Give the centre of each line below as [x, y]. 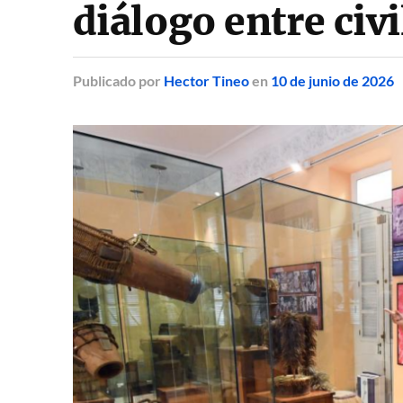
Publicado [104, 81]
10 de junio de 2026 [332, 81]
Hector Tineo [206, 81]
